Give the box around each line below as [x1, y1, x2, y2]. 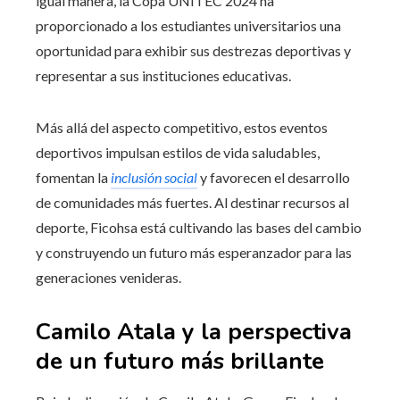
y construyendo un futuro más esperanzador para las [36, 243, 352, 261]
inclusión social [111, 168, 197, 186]
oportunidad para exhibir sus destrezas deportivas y [36, 41, 351, 59]
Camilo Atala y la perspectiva [36, 315, 352, 347]
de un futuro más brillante [36, 345, 324, 377]
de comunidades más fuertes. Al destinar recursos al [36, 193, 349, 211]
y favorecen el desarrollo [197, 168, 350, 186]
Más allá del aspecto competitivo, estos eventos [36, 118, 328, 136]
